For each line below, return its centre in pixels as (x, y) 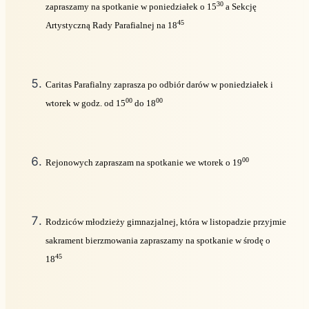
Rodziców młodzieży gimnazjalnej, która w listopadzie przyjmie (166, 221)
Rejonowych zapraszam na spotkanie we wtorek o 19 (144, 162)
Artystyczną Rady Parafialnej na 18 (111, 25)
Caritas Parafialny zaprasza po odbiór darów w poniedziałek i (159, 84)
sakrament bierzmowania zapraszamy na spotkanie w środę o (158, 240)
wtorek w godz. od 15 (86, 103)
